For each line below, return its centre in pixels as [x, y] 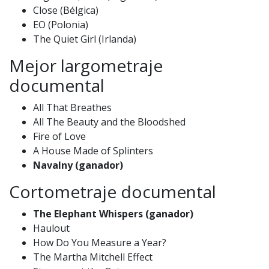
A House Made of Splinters [93, 150]
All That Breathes [72, 107]
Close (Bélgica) [66, 10]
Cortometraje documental [113, 191]
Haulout [51, 228]
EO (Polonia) [61, 24]
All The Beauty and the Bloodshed [109, 122]
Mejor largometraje [86, 65]
